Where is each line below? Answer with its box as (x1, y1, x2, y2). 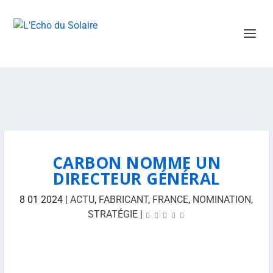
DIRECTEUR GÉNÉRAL (53, 168, 220, 190)
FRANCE (152, 194, 189, 205)
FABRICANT (99, 194, 149, 205)
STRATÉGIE (87, 208, 138, 220)
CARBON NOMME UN (52, 152, 221, 174)
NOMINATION (193, 194, 252, 205)
